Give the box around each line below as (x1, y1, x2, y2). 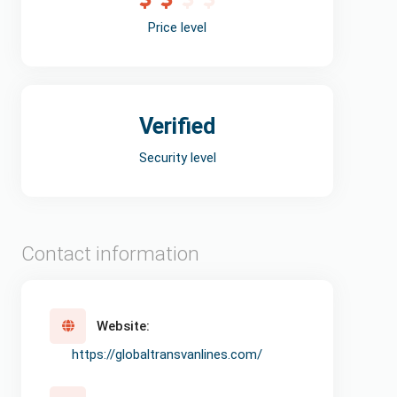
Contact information (21, 241, 199, 265)
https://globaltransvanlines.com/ (71, 346, 262, 362)
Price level (148, 19, 206, 35)
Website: (97, 317, 150, 334)
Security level (138, 149, 216, 166)
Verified (139, 113, 215, 139)
